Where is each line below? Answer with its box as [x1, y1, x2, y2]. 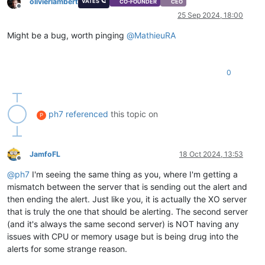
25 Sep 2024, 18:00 [177, 10, 243, 20]
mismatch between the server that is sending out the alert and [7, 181, 247, 192]
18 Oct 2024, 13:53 [179, 149, 243, 159]
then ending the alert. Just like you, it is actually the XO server [7, 193, 247, 204]
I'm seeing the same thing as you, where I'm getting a [30, 169, 238, 179]
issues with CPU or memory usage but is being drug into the [7, 231, 238, 241]
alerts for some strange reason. [7, 243, 127, 254]
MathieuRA [134, 30, 176, 40]
